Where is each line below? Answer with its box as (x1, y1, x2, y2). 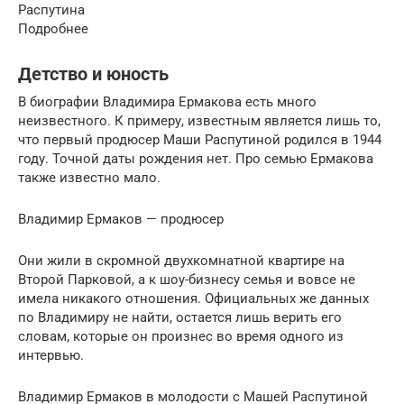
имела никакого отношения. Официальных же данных (18, 289, 369, 307)
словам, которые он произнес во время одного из (18, 327, 344, 344)
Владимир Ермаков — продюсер (18, 210, 224, 227)
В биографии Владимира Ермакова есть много (18, 93, 317, 110)
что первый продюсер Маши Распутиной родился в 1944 (18, 131, 381, 148)
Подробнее (18, 20, 88, 37)
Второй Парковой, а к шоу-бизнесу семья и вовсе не (18, 271, 355, 288)
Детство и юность (18, 64, 169, 85)
